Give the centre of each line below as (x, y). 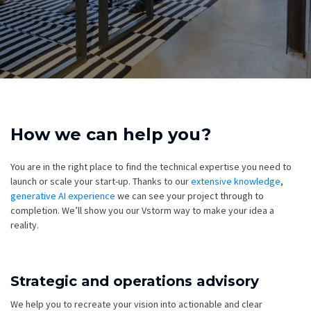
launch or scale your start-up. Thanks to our (101, 182)
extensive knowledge (236, 182)
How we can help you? (111, 134)
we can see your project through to (190, 196)
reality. (25, 225)
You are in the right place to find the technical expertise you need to (151, 167)
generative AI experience (63, 196)
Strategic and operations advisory (135, 281)
